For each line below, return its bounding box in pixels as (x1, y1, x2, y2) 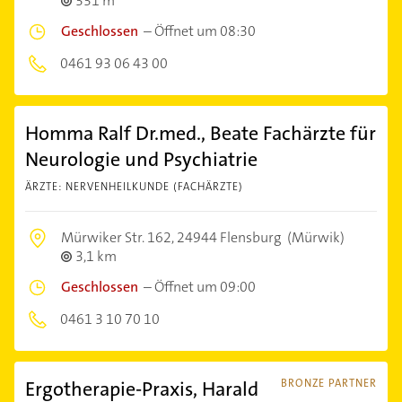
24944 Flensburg (177, 228, 281, 247)
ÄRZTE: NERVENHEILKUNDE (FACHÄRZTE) (25, 179, 243, 194)
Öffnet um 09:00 (154, 277, 256, 296)
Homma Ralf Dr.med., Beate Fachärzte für (25, 120, 376, 146)
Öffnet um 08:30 (154, 22, 256, 40)
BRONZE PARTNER (281, 376, 377, 390)
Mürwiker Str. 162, (61, 228, 177, 247)
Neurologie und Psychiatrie (25, 146, 258, 172)
